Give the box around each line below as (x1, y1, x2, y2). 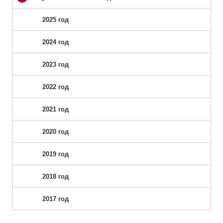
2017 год (42, 195, 69, 203)
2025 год (42, 16, 69, 24)
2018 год (42, 173, 69, 181)
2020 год (42, 128, 69, 136)
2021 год (42, 106, 69, 113)
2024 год (42, 38, 69, 46)
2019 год (42, 150, 69, 158)
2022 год (42, 83, 69, 91)
